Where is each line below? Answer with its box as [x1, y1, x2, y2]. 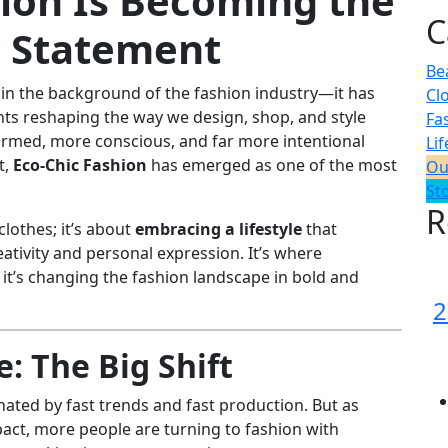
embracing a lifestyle [135, 218, 302, 241]
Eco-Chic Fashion [13, 154, 147, 177]
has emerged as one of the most [147, 154, 397, 177]
